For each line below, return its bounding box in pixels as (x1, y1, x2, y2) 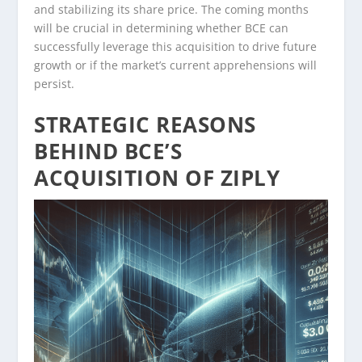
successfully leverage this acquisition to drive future (34, 39, 318, 55)
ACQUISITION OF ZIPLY (34, 162, 280, 192)
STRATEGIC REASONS (34, 109, 256, 139)
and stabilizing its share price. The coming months (34, 2, 309, 18)
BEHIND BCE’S (34, 136, 183, 166)
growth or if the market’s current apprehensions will (34, 57, 318, 74)
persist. (34, 76, 75, 92)
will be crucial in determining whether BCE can (34, 20, 289, 36)
